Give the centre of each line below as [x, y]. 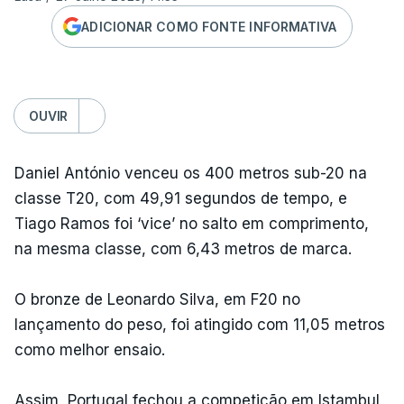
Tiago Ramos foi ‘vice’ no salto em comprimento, [192, 224]
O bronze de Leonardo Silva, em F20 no [157, 299]
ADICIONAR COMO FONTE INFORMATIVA [209, 26]
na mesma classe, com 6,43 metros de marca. [183, 249]
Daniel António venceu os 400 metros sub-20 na [191, 173]
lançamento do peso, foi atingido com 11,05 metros [200, 325]
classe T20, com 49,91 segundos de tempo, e [181, 198]
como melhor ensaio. [90, 350]
